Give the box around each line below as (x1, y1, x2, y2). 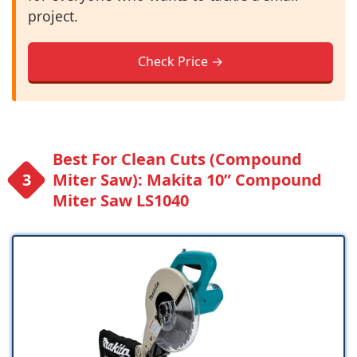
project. (28, 6, 78, 26)
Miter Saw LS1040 (53, 190, 189, 212)
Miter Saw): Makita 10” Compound (53, 169, 322, 191)
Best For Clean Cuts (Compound (53, 148, 302, 171)
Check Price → (138, 53, 223, 71)
